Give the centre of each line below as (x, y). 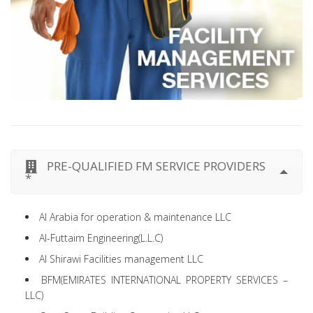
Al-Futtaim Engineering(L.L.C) (101, 238)
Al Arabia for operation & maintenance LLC (135, 217)
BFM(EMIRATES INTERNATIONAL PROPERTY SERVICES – (165, 279)
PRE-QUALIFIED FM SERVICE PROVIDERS (156, 166)
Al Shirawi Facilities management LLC (121, 259)
